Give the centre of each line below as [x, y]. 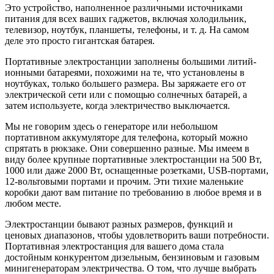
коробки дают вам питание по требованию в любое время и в [133, 193]
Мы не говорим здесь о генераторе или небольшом [111, 127]
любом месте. [33, 204]
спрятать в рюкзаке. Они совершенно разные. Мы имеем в [127, 149]
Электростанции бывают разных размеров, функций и [119, 224]
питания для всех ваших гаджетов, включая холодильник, [126, 19]
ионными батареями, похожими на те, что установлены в [125, 73]
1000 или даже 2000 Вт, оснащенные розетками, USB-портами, [137, 171]
